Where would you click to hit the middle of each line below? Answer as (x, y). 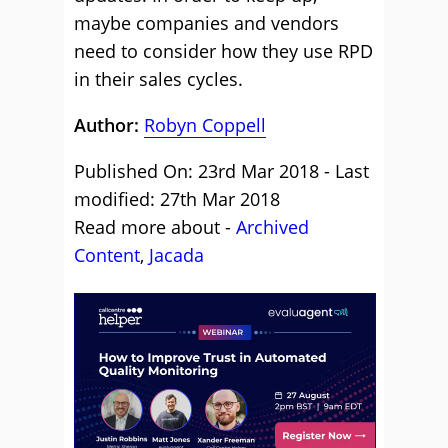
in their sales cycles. (158, 79)
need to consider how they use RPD (223, 51)
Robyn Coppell (205, 125)
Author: (109, 125)
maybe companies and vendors (206, 23)
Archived (272, 227)
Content (107, 255)
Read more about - (155, 227)
